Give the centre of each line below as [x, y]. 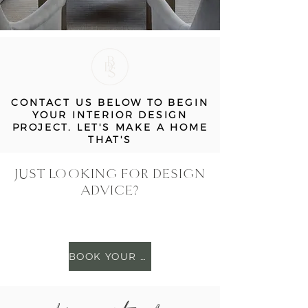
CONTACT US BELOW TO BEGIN [110, 102]
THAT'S [110, 140]
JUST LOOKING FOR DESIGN [110, 175]
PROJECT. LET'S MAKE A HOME [110, 127]
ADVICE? [110, 191]
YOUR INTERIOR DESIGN [110, 115]
